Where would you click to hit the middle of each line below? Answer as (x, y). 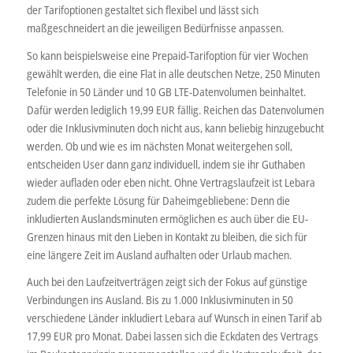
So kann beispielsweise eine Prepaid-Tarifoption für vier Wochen (167, 55)
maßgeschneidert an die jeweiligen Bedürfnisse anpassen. (155, 28)
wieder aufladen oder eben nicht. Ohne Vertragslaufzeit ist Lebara (171, 182)
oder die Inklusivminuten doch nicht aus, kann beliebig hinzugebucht (175, 128)
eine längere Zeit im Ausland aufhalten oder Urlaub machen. (159, 255)
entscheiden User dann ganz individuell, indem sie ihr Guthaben (165, 164)
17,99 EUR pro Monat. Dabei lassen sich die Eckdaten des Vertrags (172, 336)
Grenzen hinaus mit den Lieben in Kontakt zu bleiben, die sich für (167, 236)
